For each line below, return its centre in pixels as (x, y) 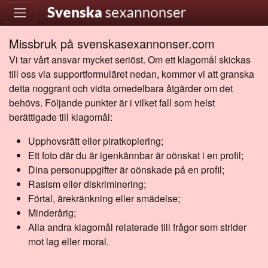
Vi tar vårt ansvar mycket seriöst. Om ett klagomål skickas (130, 60)
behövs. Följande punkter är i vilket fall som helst (112, 103)
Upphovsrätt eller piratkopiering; (96, 141)
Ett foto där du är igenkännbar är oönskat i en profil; (136, 155)
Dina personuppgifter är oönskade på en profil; (126, 170)
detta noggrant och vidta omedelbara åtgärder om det (121, 88)
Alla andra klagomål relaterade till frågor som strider (137, 227)
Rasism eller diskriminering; (87, 184)
